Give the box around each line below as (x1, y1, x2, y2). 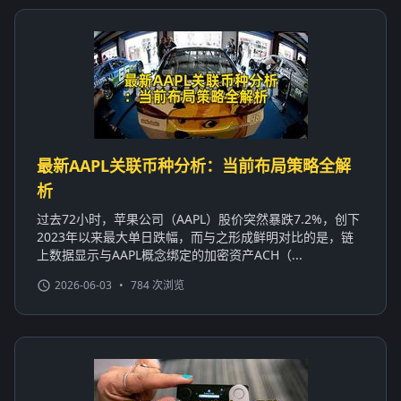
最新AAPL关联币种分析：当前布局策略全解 (37, 154, 351, 176)
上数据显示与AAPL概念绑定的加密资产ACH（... (37, 245, 303, 263)
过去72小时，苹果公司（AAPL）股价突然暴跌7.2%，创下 (37, 209, 360, 227)
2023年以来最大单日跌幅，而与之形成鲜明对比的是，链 (37, 227, 354, 245)
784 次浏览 (131, 277, 184, 293)
